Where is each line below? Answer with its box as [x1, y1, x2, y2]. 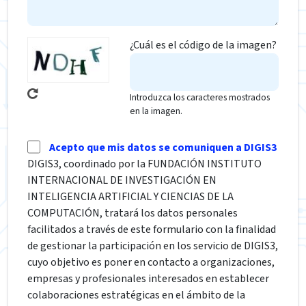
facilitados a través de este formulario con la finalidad [27, 221, 276, 237]
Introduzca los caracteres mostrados [130, 90, 270, 104]
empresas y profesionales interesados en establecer [27, 270, 269, 286]
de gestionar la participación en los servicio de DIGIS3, [27, 238, 278, 253]
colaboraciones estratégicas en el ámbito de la [27, 287, 245, 303]
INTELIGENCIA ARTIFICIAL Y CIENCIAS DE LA [27, 189, 234, 204]
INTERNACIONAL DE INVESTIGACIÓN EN [27, 172, 217, 188]
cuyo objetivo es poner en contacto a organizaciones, [27, 254, 275, 270]
